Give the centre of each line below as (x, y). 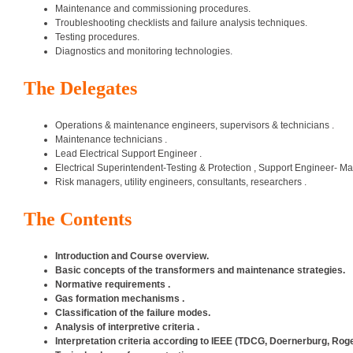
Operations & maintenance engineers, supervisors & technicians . (195, 125)
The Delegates (80, 88)
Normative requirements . (113, 284)
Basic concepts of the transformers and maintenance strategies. (200, 270)
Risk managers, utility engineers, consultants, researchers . (181, 182)
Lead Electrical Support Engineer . (128, 154)
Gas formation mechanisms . (120, 299)
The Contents (78, 219)
